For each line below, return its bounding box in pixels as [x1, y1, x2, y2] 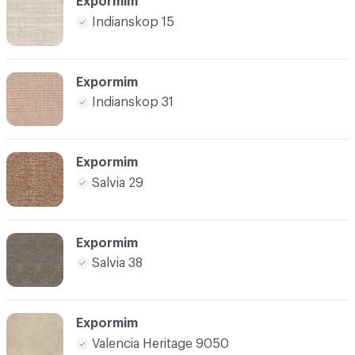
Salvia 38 [92, 257, 143, 270]
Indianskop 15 [92, 15, 174, 29]
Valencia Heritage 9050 [92, 337, 229, 350]
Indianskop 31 [92, 96, 174, 109]
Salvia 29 [92, 176, 143, 189]
